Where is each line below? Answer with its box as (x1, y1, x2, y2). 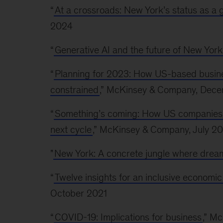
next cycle (50, 123, 92, 135)
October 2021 (50, 187, 107, 199)
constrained (50, 84, 99, 95)
